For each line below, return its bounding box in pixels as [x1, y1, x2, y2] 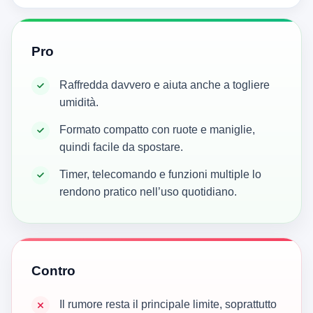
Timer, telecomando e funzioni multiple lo [59, 168, 261, 181]
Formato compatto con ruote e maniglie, [59, 124, 255, 136]
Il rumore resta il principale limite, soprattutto [59, 298, 277, 311]
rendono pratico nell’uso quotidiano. [59, 186, 237, 198]
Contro [31, 263, 75, 279]
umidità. [59, 96, 99, 109]
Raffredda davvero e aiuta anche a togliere [59, 79, 270, 92]
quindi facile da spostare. [59, 141, 183, 154]
